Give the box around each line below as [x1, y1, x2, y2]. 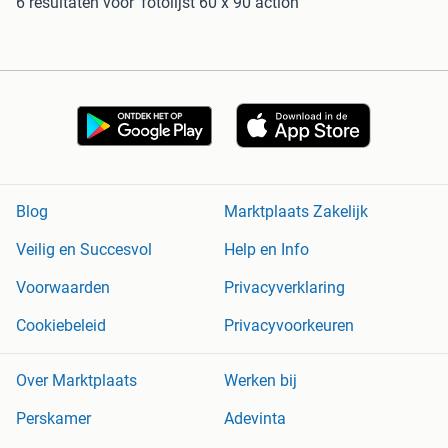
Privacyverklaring [224, 278, 345, 298]
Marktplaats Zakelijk [224, 202, 368, 222]
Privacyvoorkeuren [224, 316, 354, 336]
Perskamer [16, 409, 91, 429]
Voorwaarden [16, 278, 110, 298]
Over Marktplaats [16, 371, 137, 391]
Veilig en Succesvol [16, 240, 152, 260]
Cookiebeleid [16, 316, 106, 336]
